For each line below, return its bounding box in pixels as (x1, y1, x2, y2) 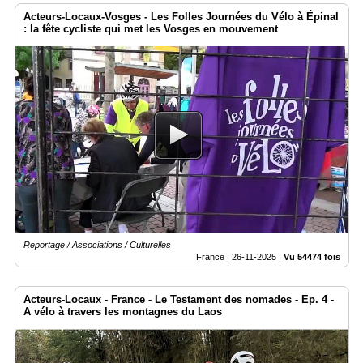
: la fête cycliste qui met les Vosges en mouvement (23, 22, 278, 35)
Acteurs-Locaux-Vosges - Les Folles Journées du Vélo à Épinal (23, 10, 339, 23)
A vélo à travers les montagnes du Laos (23, 305, 222, 318)
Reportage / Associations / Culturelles (23, 240, 171, 250)
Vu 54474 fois (284, 252, 340, 263)
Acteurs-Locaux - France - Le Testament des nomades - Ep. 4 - (23, 293, 334, 306)
